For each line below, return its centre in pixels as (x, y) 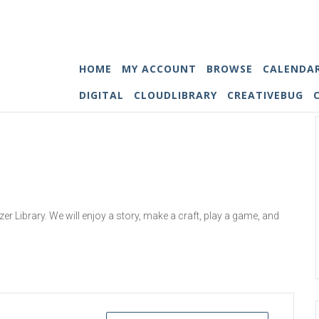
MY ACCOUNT (159, 69)
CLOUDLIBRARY (175, 95)
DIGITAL (101, 95)
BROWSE (229, 69)
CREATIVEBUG (265, 95)
